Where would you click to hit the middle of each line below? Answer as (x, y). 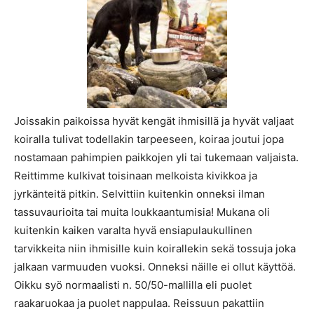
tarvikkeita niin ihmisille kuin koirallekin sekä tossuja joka (155, 248)
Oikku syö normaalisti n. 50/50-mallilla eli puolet (133, 285)
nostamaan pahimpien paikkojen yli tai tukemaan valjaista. (156, 157)
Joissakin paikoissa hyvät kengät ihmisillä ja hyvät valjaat (154, 121)
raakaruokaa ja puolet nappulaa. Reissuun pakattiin (139, 303)
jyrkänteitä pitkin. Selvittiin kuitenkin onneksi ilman (139, 193)
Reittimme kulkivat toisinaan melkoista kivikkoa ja (136, 175)
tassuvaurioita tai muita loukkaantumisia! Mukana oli (142, 212)
